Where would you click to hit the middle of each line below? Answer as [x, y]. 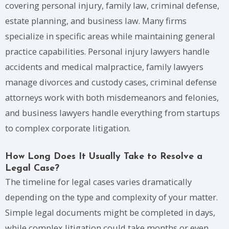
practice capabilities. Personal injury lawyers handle [107, 52]
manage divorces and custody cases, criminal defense [111, 82]
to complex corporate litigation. [68, 128]
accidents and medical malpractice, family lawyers [104, 67]
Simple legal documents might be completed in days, [110, 213]
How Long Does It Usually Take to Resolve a [104, 157]
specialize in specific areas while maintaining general [110, 36]
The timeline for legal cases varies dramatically [98, 182]
